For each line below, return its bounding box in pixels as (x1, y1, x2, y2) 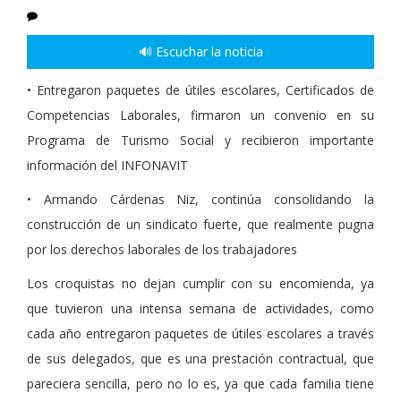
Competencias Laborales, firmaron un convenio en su (27, 107, 374, 124)
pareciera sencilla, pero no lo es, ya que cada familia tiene (27, 375, 374, 393)
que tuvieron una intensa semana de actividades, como (27, 300, 374, 318)
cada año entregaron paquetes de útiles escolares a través (27, 325, 374, 343)
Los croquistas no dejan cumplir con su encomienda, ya (27, 275, 374, 293)
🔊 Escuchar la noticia (138, 43, 263, 61)
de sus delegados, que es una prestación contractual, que (27, 350, 374, 368)
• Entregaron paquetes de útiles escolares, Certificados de (27, 81, 374, 99)
